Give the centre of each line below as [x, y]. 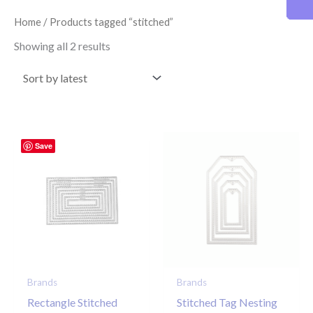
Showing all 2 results [62, 46]
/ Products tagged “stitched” [107, 21]
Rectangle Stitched [73, 303]
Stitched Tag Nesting [227, 303]
